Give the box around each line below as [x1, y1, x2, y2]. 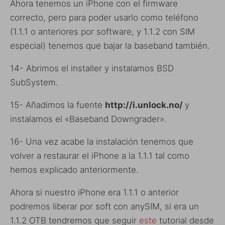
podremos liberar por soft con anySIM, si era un [10, 201, 199, 211]
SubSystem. [10, 77, 58, 87]
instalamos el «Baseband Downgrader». [10, 114, 167, 124]
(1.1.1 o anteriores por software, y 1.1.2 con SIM [10, 26, 195, 37]
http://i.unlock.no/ [105, 99, 185, 110]
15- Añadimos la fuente [10, 99, 105, 110]
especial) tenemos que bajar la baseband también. [10, 40, 210, 51]
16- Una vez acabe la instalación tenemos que [10, 136, 193, 147]
